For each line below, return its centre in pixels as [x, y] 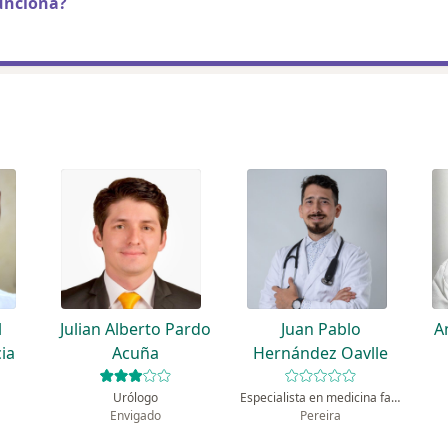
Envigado [135, 416]
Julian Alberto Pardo [135, 329]
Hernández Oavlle [321, 353]
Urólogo [135, 398]
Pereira [321, 416]
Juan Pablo [320, 329]
